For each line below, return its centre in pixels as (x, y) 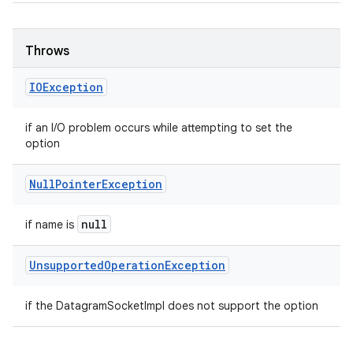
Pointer (78, 184)
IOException (66, 87)
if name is (51, 225)
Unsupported (67, 265)
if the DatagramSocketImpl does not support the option (172, 306)
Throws (47, 51)
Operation (134, 265)
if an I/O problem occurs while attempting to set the (159, 128)
